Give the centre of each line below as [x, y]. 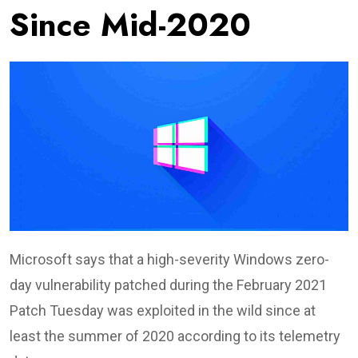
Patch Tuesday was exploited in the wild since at [163, 310]
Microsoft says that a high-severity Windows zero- [169, 259]
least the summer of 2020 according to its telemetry [175, 336]
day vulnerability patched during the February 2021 [168, 284]
